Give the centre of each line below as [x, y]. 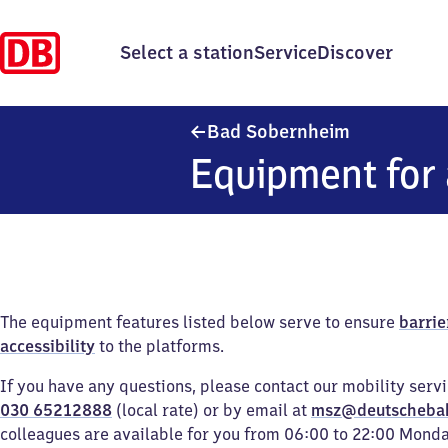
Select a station [187, 52]
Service [285, 52]
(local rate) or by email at [211, 410]
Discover [355, 52]
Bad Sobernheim [278, 131]
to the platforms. [159, 346]
